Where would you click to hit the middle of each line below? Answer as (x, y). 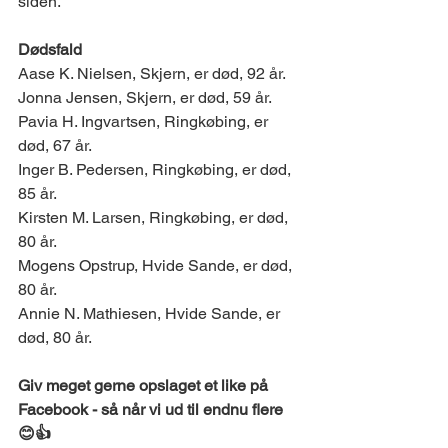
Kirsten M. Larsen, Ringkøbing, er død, (155, 217)
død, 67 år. (57, 145)
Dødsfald (52, 49)
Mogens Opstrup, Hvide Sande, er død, (157, 265)
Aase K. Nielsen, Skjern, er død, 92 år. (154, 73)
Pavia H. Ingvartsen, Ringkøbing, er (145, 121)
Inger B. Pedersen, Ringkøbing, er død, (156, 169)
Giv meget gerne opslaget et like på (145, 385)
